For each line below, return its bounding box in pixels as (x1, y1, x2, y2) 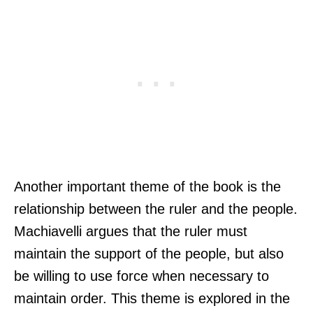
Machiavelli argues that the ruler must (14, 224, 247, 240)
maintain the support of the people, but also (14, 246, 284, 262)
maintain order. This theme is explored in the (14, 291, 290, 307)
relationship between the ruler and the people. (14, 201, 298, 217)
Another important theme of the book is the (14, 179, 281, 195)
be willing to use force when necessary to (14, 268, 269, 284)
